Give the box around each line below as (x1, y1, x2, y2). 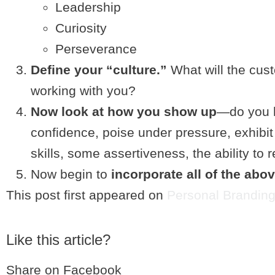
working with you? (31, 83, 136, 98)
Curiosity (55, 21, 107, 35)
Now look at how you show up (31, 104, 217, 118)
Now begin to (31, 167, 107, 181)
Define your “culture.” (31, 63, 171, 77)
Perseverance (55, 42, 137, 56)
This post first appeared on (6, 188, 167, 202)
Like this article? (6, 231, 110, 248)
